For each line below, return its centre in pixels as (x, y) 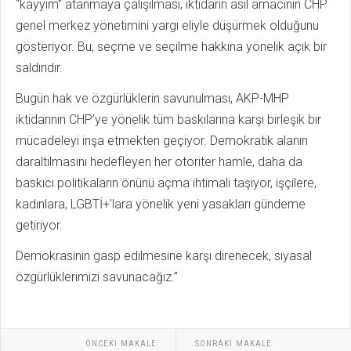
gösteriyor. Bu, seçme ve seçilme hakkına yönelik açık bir (171, 46)
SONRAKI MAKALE (233, 343)
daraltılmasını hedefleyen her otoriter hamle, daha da (159, 161)
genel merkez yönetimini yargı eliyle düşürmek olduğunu (167, 25)
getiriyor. (39, 225)
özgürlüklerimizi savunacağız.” (97, 277)
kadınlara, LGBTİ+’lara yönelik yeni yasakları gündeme (161, 204)
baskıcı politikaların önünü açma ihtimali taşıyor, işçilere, (166, 183)
